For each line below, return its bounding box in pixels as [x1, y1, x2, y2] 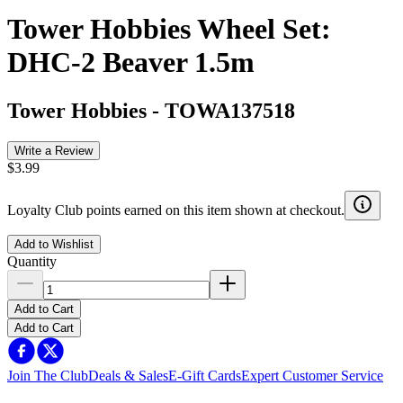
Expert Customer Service [241, 367, 383, 383]
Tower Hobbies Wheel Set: [7, 13, 331, 46]
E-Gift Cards [168, 367, 241, 383]
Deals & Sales [88, 367, 168, 383]
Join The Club [7, 367, 88, 383]
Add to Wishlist [14, 237, 94, 251]
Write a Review [14, 143, 93, 157]
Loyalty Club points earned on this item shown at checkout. [7, 201, 345, 218]
